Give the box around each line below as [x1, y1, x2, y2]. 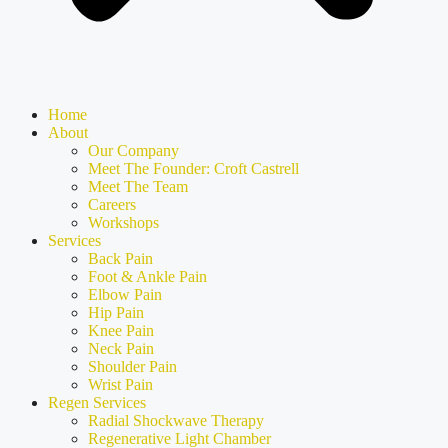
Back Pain [88, 250, 153, 267]
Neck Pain [88, 340, 154, 357]
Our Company [88, 142, 179, 159]
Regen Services [48, 394, 146, 411]
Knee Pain [88, 322, 154, 339]
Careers [88, 196, 136, 213]
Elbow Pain [88, 286, 162, 303]
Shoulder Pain [88, 358, 177, 375]
